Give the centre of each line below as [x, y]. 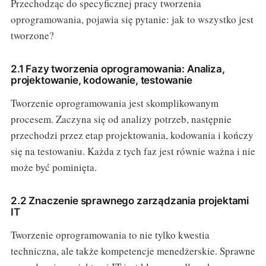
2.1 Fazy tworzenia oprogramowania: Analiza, [118, 69]
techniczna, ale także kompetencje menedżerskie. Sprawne [133, 251]
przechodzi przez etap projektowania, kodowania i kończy [132, 135]
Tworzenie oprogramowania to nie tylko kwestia [110, 235]
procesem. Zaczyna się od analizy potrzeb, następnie [121, 119]
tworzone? [32, 35]
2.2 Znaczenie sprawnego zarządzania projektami [130, 200]
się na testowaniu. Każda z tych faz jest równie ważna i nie [133, 151]
